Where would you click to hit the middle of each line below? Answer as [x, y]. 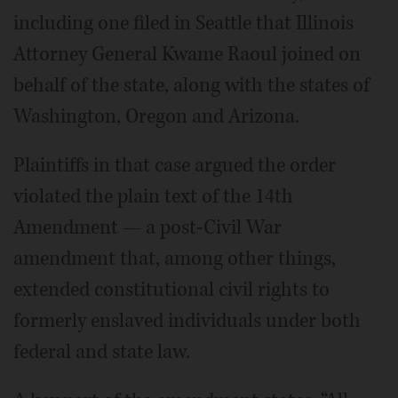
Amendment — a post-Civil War [147, 227]
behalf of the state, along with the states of [191, 85]
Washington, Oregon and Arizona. [156, 116]
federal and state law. [102, 352]
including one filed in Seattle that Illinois [183, 23]
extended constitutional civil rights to [171, 290]
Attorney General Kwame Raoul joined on [187, 54]
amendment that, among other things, [175, 259]
